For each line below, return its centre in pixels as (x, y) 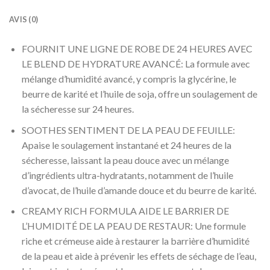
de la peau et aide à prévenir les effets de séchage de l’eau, (139, 256)
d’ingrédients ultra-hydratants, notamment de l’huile (127, 175)
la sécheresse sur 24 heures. (77, 109)
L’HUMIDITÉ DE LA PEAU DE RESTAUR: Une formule (133, 226)
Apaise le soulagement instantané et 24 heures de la (126, 145)
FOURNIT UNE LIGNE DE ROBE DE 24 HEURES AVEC (137, 49)
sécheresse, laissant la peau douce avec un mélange (125, 160)
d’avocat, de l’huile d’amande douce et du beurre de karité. (139, 190)
